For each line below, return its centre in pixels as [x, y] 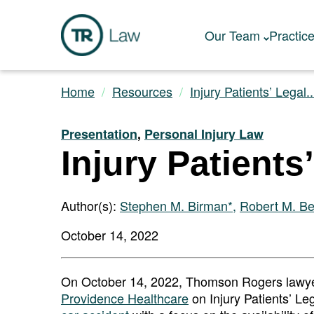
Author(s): [90, 205]
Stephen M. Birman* [176, 205]
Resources [142, 91]
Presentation [99, 134]
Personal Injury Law [204, 134]
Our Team [232, 35]
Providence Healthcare [125, 298]
